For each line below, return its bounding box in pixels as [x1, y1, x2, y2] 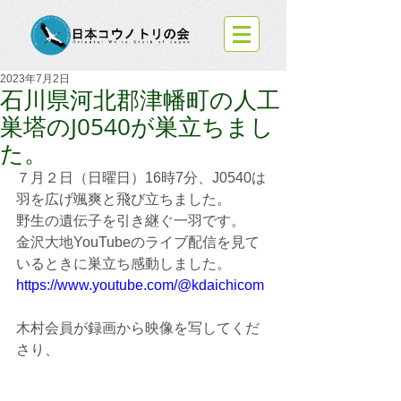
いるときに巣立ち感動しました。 [16, 256, 231, 271]
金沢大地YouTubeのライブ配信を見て [16, 235, 260, 250]
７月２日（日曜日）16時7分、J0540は [16, 170, 266, 185]
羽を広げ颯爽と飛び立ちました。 [16, 192, 231, 207]
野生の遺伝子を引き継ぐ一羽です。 [16, 213, 245, 228]
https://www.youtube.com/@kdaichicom [16, 277, 264, 293]
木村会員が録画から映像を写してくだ [16, 320, 260, 336]
